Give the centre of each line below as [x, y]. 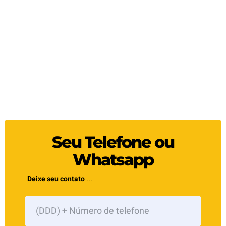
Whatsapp [113, 160]
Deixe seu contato [56, 179]
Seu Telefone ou [113, 142]
